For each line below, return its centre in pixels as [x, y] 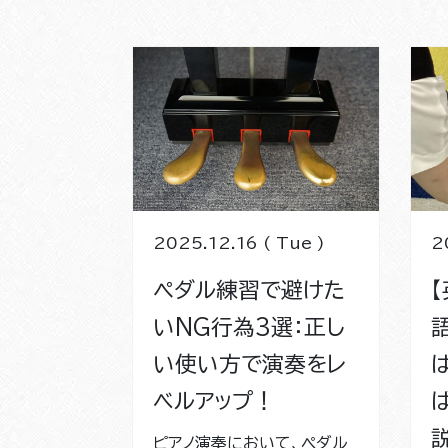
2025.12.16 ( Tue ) [239, 242]
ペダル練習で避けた [249, 289]
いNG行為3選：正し [248, 326]
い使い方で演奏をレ [249, 363]
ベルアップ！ [214, 400]
